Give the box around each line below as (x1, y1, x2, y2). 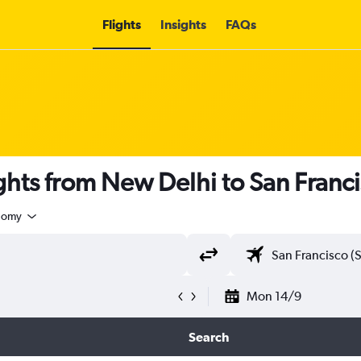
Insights (160, 17, 206, 31)
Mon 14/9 (247, 288, 301, 304)
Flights (102, 17, 141, 31)
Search (188, 330, 229, 344)
